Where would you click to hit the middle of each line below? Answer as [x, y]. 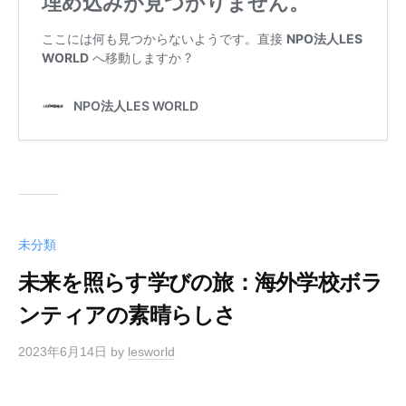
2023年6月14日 [63, 352]
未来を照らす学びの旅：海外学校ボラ [201, 282]
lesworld [151, 352]
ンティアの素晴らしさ [127, 314]
